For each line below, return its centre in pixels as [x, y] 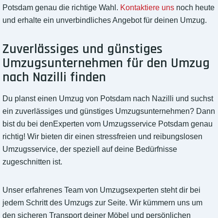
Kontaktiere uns [147, 8]
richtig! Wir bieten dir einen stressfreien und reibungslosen [102, 137]
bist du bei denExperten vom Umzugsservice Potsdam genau [108, 124]
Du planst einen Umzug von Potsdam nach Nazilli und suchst [108, 99]
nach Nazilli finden [54, 78]
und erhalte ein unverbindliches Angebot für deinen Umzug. [105, 20]
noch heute [194, 8]
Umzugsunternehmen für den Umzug [106, 64]
